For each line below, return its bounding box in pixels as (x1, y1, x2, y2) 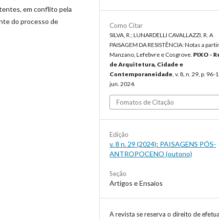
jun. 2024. (109, 80, 135, 88)
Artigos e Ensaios (109, 178, 163, 187)
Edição (109, 130, 129, 138)
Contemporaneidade (109, 70, 173, 78)
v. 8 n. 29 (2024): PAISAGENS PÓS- (109, 139, 216, 148)
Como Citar (109, 21, 143, 29)
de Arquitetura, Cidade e (109, 60, 183, 68)
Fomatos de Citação (116, 98, 174, 106)
